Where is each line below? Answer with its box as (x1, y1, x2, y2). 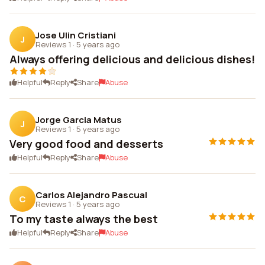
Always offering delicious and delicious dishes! (9, 52, 255, 66)
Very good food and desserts (9, 137, 163, 151)
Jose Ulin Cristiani (35, 28, 116, 41)
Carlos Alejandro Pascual (35, 188, 147, 201)
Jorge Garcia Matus (35, 113, 122, 126)
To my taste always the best (9, 212, 158, 226)
